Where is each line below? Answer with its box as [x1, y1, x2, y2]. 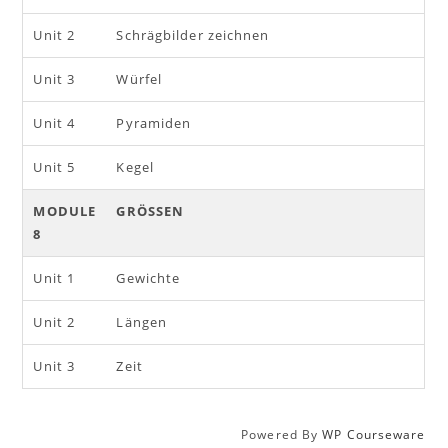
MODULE [33, 202, 97, 220]
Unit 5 [33, 158, 76, 176]
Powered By [241, 425, 323, 443]
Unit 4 [33, 114, 76, 132]
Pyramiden [116, 114, 192, 132]
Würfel [116, 70, 163, 88]
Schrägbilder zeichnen [116, 26, 270, 44]
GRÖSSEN [116, 202, 173, 220]
